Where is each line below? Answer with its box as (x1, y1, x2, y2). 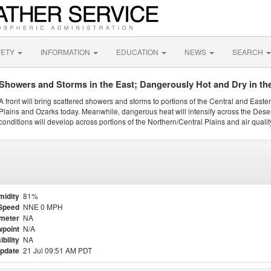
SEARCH (232, 47, 265, 57)
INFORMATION (41, 47, 92, 57)
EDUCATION (116, 47, 160, 57)
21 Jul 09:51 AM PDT (23, 245, 92, 255)
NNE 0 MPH (23, 201, 63, 212)
